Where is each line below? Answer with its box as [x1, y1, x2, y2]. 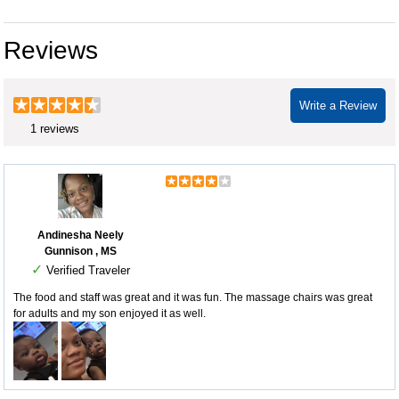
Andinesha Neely [37, 228, 124, 241]
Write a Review [299, 98, 377, 112]
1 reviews [30, 121, 79, 135]
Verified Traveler [42, 263, 130, 277]
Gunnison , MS [44, 244, 117, 257]
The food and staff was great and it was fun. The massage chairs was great [13, 290, 372, 304]
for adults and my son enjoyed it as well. [13, 306, 206, 320]
